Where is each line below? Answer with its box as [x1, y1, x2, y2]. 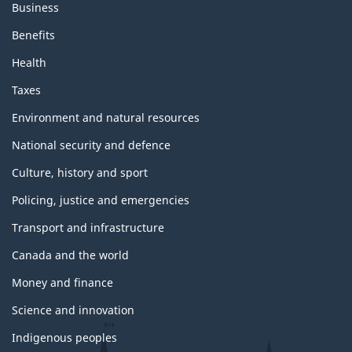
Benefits [12, 27, 55, 43]
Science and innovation [12, 302, 134, 318]
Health [12, 55, 46, 71]
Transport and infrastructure [12, 220, 164, 236]
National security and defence [12, 137, 170, 153]
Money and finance [12, 275, 113, 291]
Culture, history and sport [12, 165, 148, 181]
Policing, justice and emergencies [12, 192, 189, 208]
